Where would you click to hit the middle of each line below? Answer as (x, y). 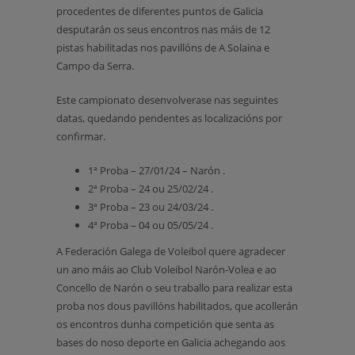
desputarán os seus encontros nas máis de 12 (163, 29)
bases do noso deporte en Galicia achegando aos (171, 342)
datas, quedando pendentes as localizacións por (169, 118)
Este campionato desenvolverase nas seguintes (167, 100)
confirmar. (81, 136)
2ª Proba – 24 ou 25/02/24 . (151, 189)
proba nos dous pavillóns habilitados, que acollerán (177, 306)
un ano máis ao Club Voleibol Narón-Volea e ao (166, 269)
